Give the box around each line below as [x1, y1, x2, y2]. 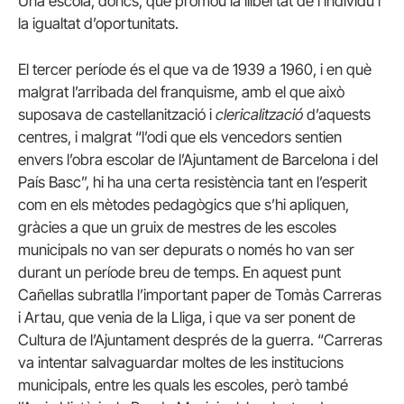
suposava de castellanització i [18, 105, 216, 124]
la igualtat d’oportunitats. [18, 14, 179, 32]
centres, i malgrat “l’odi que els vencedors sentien [18, 127, 342, 146]
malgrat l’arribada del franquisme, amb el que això [18, 82, 344, 101]
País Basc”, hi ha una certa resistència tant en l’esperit [18, 172, 367, 191]
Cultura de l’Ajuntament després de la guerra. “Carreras [18, 330, 382, 349]
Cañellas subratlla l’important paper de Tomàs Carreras [18, 285, 381, 304]
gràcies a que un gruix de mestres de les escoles [18, 217, 336, 236]
